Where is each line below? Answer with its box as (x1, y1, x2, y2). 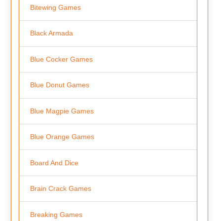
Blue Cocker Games (30, 55, 93, 63)
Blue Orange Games (30, 133, 94, 141)
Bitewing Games (30, 3, 81, 11)
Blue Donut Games (30, 81, 89, 89)
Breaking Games (30, 210, 82, 219)
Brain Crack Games (30, 184, 91, 193)
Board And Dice (30, 158, 78, 167)
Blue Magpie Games (30, 107, 94, 115)
